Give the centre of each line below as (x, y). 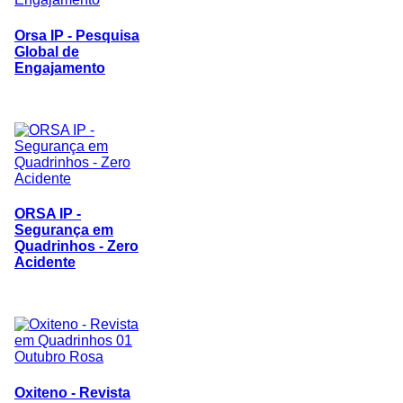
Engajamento (60, 67)
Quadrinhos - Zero (76, 246)
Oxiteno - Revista (72, 392)
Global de (47, 51)
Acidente (45, 263)
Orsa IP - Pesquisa (77, 35)
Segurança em (64, 230)
